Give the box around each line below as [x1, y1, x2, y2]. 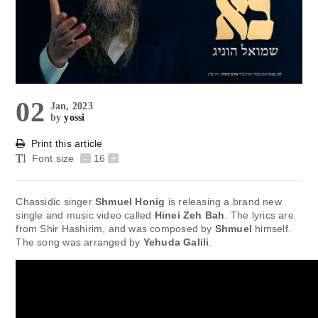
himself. [252, 222, 291, 234]
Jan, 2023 [50, 100, 93, 111]
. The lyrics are [224, 209, 294, 221]
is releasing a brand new [165, 195, 282, 207]
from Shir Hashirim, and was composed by [16, 222, 215, 234]
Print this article [31, 137, 103, 149]
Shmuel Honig [94, 195, 165, 207]
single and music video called [16, 209, 155, 221]
